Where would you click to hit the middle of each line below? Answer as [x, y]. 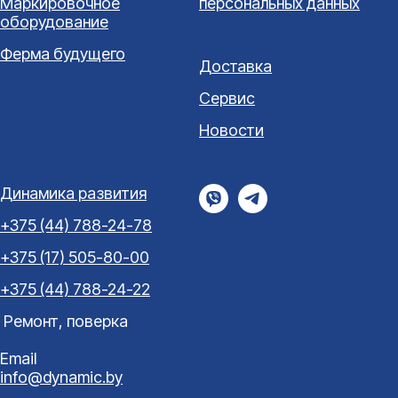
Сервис [227, 99]
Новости [231, 131]
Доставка [235, 67]
